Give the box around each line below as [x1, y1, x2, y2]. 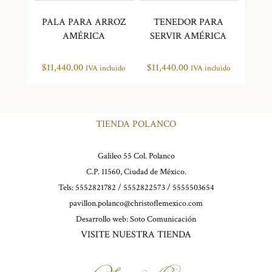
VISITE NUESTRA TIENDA [81, 228, 191, 241]
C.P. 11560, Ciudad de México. [86, 166, 186, 177]
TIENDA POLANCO [96, 117, 176, 131]
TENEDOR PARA [153, 15, 223, 29]
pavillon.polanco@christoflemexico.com [69, 197, 203, 209]
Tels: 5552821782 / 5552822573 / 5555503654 [58, 182, 214, 193]
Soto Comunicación [130, 213, 196, 225]
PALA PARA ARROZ [41, 15, 126, 29]
